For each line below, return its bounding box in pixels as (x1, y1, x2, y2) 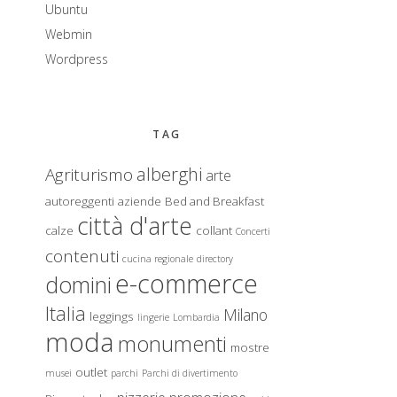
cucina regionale (122, 253, 193, 265)
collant (196, 222, 232, 238)
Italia (45, 300, 86, 326)
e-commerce (115, 267, 258, 300)
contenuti (45, 245, 119, 268)
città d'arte (77, 210, 192, 242)
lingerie (137, 311, 169, 323)
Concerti (236, 225, 270, 237)
